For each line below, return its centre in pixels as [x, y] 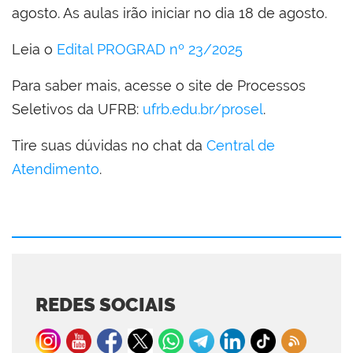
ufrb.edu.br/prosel [203, 109]
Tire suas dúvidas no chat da [109, 145]
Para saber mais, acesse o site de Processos [159, 85]
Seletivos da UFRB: [77, 109]
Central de [241, 145]
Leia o [34, 49]
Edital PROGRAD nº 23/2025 [150, 49]
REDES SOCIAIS [106, 304]
